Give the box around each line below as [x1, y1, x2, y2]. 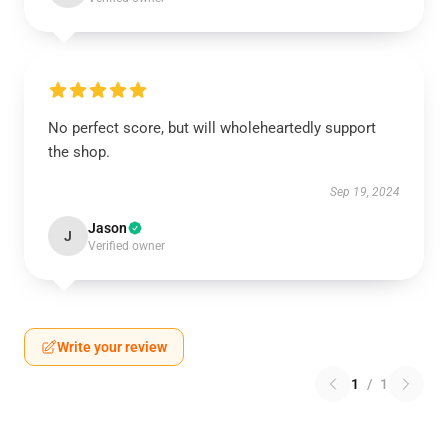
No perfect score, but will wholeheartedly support [48, 119, 376, 137]
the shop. [48, 143, 110, 161]
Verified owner [88, 239, 165, 253]
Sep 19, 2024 [330, 185, 400, 199]
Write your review [57, 339, 167, 355]
